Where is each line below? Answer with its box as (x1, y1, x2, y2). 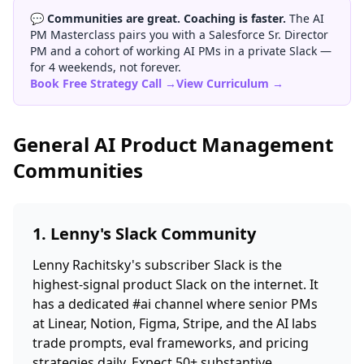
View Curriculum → (176, 76, 284, 91)
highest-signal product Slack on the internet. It (32, 275, 318, 293)
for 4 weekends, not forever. (30, 59, 181, 75)
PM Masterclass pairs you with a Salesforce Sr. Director (30, 27, 328, 42)
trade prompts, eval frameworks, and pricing (32, 334, 309, 352)
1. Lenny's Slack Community (32, 223, 256, 245)
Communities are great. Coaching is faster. (47, 11, 286, 26)
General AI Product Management (13, 131, 333, 158)
